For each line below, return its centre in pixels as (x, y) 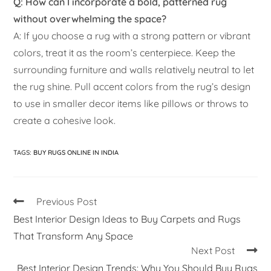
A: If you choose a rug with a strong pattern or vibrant (132, 35)
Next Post (213, 250)
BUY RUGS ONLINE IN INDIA (76, 152)
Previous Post (67, 201)
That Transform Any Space (73, 236)
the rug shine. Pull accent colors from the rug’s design (132, 86)
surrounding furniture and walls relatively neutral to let (134, 69)
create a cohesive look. (65, 120)
